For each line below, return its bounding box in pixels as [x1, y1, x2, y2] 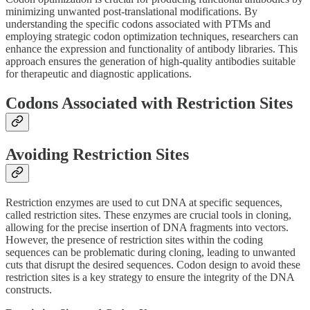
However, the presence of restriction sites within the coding [6, 233, 263, 246]
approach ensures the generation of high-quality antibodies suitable [6, 55, 295, 67]
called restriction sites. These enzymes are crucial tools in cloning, [6, 208, 291, 221]
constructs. [6, 283, 52, 295]
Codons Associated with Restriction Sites [6, 93, 293, 112]
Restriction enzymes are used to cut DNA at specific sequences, [6, 196, 282, 208]
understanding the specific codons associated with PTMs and [6, 17, 271, 30]
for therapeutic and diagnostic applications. [6, 67, 192, 80]
